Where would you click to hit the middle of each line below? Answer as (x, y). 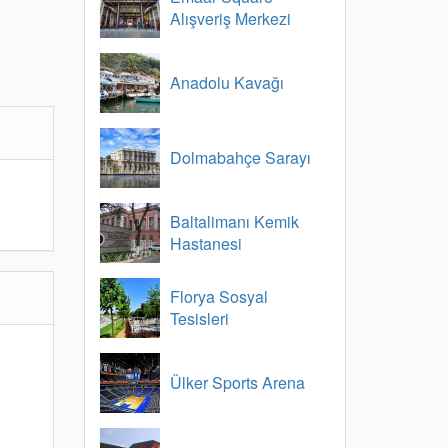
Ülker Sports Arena (237, 382)
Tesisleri (199, 318)
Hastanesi (205, 243)
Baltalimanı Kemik (234, 221)
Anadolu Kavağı (226, 82)
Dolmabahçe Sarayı (240, 157)
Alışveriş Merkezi (230, 18)
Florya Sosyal (218, 296)
